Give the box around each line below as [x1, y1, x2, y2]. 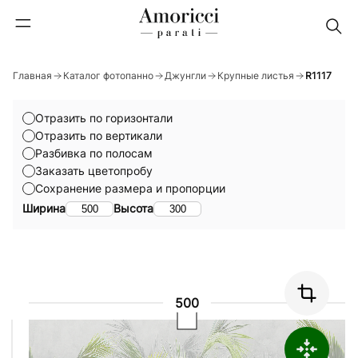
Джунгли [165, 70, 206, 82]
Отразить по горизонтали [35, 111, 173, 125]
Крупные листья [217, 70, 294, 82]
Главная [13, 70, 52, 82]
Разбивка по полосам [35, 146, 153, 160]
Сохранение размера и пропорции [35, 181, 225, 195]
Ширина [22, 201, 66, 215]
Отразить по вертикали [35, 129, 162, 142]
